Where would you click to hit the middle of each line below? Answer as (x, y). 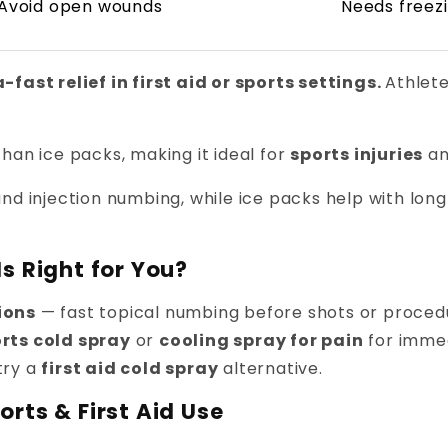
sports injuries (357, 155)
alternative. (270, 369)
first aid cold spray (130, 369)
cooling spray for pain (261, 341)
